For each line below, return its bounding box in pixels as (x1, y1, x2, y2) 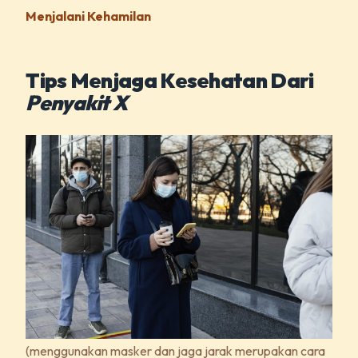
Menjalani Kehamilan (26, 7, 152, 24)
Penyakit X (26, 89, 131, 116)
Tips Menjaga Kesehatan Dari (26, 66, 314, 93)
